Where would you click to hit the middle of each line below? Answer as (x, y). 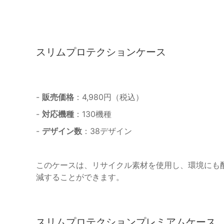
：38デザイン (107, 131)
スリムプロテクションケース (101, 52)
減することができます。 (80, 177)
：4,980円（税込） (109, 97)
